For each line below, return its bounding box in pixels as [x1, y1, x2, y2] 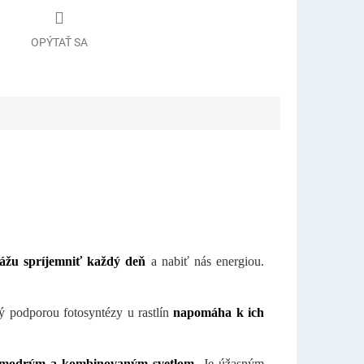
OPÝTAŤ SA [30, 35, 88, 49]
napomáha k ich [173, 305, 264, 319]
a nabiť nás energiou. [145, 253, 265, 268]
